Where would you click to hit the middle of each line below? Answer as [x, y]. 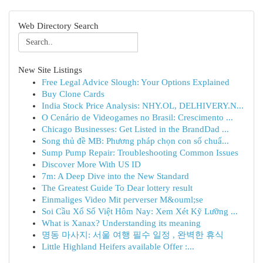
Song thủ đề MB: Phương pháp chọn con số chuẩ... [135, 141]
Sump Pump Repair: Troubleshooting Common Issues [140, 153]
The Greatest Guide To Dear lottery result [117, 188]
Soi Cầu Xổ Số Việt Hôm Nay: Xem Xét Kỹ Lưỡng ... [140, 211]
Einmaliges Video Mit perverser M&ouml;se [122, 200]
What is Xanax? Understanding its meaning [121, 223]
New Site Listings [50, 70]
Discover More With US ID [91, 164]
